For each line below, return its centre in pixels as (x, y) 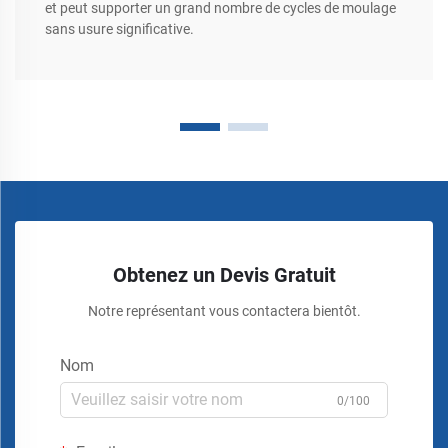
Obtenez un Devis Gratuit (224, 274)
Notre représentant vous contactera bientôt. (224, 310)
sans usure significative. (119, 28)
